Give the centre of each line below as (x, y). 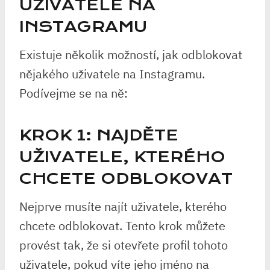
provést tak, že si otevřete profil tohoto (124, 245)
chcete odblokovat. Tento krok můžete (122, 226)
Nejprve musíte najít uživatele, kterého (123, 206)
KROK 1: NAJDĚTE (99, 135)
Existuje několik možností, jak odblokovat (131, 55)
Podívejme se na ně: (74, 93)
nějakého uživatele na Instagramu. (112, 74)
